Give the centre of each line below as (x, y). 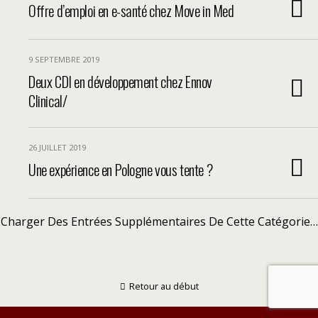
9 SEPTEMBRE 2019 (64, 59)
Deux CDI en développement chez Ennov (121, 81)
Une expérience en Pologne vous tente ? (121, 169)
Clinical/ (48, 100)
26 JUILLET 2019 (57, 147)
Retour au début (164, 286)
